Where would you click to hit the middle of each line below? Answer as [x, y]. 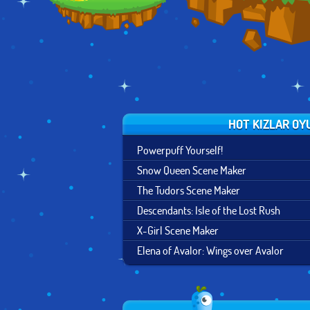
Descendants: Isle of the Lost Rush [209, 210]
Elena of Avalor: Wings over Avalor [210, 250]
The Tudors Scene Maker [189, 190]
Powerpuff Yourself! [180, 150]
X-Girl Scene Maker [178, 230]
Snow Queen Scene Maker [192, 170]
